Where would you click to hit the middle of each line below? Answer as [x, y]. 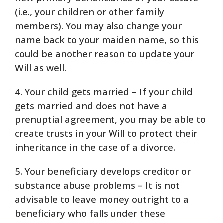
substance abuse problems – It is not [97, 185]
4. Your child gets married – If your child [104, 91]
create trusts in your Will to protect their [106, 133]
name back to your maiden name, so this [107, 40]
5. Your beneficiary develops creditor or [103, 171]
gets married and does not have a [91, 105]
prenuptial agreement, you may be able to [110, 119]
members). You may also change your [98, 26]
